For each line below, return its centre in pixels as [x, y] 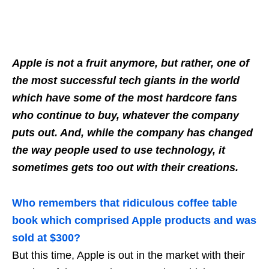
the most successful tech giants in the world [126, 81]
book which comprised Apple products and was [134, 221]
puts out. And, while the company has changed [132, 133]
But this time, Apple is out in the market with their [128, 255]
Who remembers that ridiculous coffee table [125, 203]
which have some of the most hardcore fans [125, 98]
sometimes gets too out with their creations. [125, 168]
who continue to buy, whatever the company [125, 116]
